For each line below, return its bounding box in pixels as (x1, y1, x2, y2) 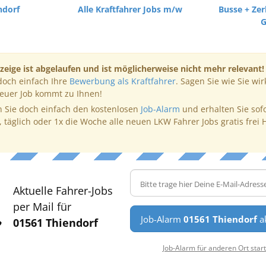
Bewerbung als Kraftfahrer (69, 75, 176, 87)
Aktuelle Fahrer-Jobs (12, 183, 113, 198)
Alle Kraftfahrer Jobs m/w (77, 4, 182, 15)
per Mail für (12, 199, 71, 214)
